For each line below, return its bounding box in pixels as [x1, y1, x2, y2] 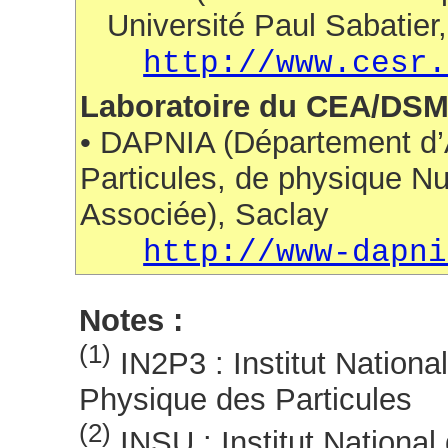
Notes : [79, 302, 184, 338]
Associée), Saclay [80, 196, 330, 232]
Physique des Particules [79, 382, 413, 418]
